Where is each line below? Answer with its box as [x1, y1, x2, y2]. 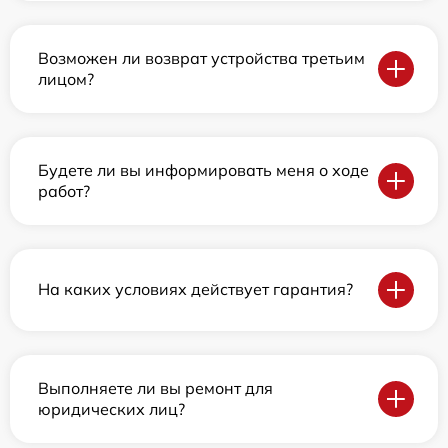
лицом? [38, 68, 94, 89]
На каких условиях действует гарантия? [38, 279, 353, 300]
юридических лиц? [38, 398, 185, 419]
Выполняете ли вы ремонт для [38, 377, 273, 398]
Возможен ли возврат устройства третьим [38, 47, 365, 68]
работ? [38, 180, 90, 201]
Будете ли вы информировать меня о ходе [38, 159, 369, 180]
